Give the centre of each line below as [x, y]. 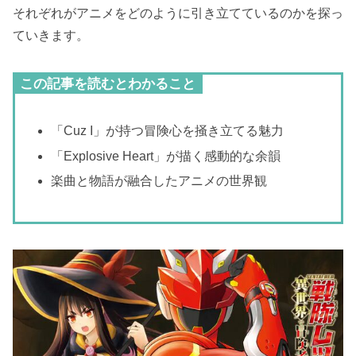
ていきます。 [51, 35]
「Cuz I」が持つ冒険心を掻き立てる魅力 [168, 131]
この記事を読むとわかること [108, 83]
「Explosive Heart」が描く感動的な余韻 [166, 156]
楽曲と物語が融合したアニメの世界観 [159, 180]
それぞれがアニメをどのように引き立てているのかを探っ [178, 13]
